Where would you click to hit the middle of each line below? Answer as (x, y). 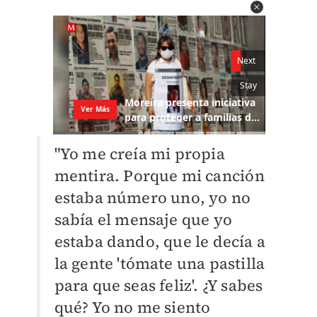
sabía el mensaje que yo (143, 219)
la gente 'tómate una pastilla (160, 263)
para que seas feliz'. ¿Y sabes (158, 285)
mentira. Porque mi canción (159, 175)
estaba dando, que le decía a (160, 241)
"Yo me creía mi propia (139, 153)
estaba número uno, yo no (152, 197)
